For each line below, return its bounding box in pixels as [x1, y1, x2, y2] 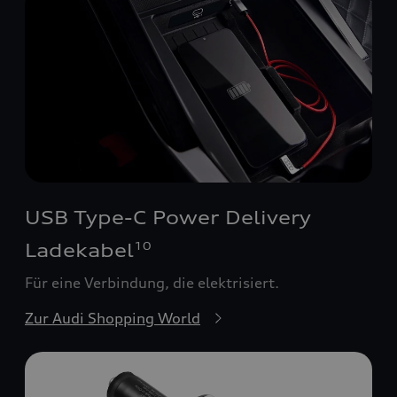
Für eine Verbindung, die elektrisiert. [25, 274, 279, 292]
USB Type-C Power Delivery [25, 206, 311, 230]
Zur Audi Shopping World [25, 309, 200, 328]
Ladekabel [25, 239, 134, 262]
